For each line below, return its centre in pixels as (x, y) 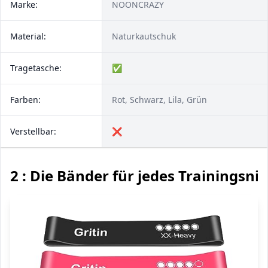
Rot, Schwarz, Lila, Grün (159, 100)
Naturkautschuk (144, 36)
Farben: (25, 100)
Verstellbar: (33, 131)
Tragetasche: (36, 68)
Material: (28, 36)
